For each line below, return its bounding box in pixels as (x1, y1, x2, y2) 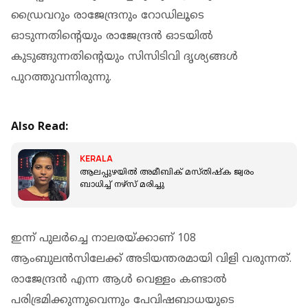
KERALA (80, 153, 113, 165)
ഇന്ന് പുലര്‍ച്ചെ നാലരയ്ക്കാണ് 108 (11, 231, 196, 245)
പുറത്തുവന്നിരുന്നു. (11, 70, 111, 85)
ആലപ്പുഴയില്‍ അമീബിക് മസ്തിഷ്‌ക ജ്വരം (80, 168, 254, 179)
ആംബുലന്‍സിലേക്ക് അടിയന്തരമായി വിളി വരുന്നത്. (11, 252, 291, 266)
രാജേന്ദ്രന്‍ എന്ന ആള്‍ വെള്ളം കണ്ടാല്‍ (11, 272, 227, 287)
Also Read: (11, 120, 68, 134)
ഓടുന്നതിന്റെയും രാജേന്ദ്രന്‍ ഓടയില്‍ (11, 29, 213, 43)
